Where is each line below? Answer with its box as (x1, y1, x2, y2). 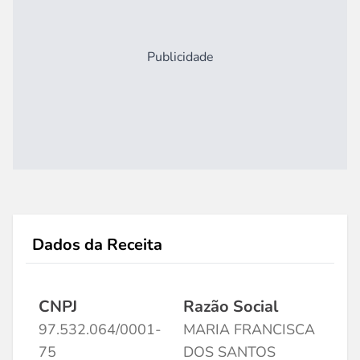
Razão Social (183, 296, 278, 317)
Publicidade (146, 48, 214, 66)
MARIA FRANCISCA (183, 320, 315, 339)
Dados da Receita (32, 234, 162, 256)
